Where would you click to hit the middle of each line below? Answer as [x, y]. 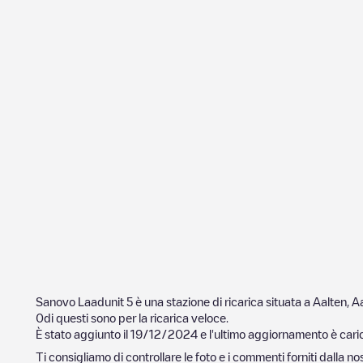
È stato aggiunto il [83, 334]
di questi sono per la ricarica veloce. [136, 318]
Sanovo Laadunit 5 [84, 301]
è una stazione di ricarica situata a [223, 301]
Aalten [330, 301]
